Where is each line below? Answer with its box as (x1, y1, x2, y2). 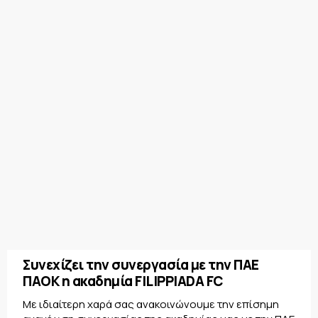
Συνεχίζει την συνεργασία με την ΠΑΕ (23, 256, 259, 275)
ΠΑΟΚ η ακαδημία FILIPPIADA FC (23, 272, 224, 291)
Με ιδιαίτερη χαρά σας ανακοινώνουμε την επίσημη (23, 297, 279, 312)
